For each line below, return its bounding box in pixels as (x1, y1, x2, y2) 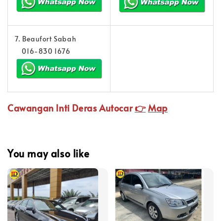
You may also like (7, 147, 90, 161)
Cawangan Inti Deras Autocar (7, 101, 135, 114)
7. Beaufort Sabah (15, 34, 76, 43)
